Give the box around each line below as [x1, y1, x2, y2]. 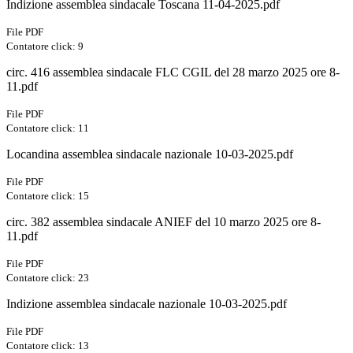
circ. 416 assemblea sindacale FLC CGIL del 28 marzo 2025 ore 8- [6, 65, 340, 80]
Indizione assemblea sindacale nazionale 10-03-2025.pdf [6, 297, 287, 311]
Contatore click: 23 [6, 272, 89, 284]
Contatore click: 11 [6, 122, 89, 135]
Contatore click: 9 [6, 40, 84, 53]
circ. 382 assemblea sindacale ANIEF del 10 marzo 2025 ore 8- [6, 215, 321, 229]
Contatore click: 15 [6, 190, 89, 203]
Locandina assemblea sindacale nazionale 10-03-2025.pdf [6, 147, 293, 162]
